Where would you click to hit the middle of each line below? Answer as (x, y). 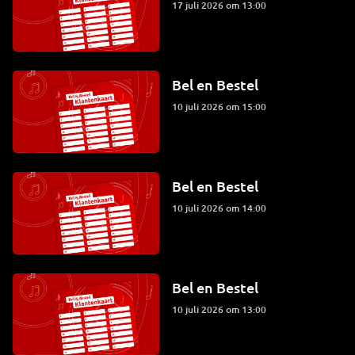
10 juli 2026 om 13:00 (221, 309)
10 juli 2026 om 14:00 (221, 208)
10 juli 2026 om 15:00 (221, 106)
